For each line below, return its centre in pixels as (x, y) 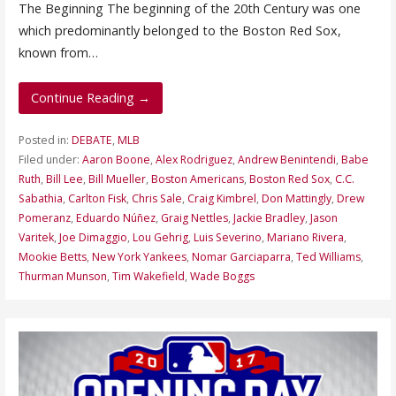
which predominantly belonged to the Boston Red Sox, (179, 30)
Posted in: (45, 141)
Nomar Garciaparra (241, 257)
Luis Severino (227, 238)
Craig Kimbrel (221, 199)
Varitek (36, 238)
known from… (58, 52)
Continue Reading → (91, 98)
